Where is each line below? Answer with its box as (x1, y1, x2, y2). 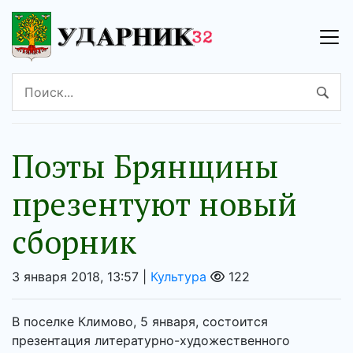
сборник (12, 221, 136, 263)
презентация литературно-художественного (12, 333, 290, 349)
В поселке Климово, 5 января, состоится (12, 314, 268, 330)
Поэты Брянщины (12, 145, 279, 188)
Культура (150, 269, 206, 285)
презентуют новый (12, 183, 297, 225)
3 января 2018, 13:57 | (12, 269, 150, 285)
